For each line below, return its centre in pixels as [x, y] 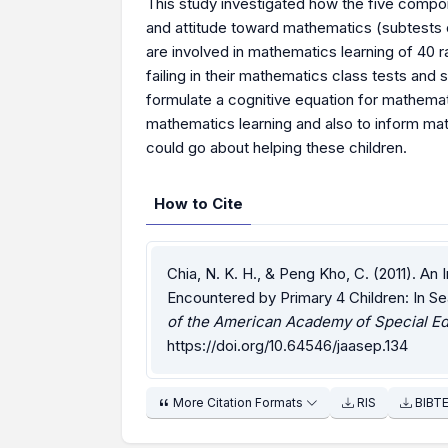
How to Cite [198, 203]
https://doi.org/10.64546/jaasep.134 [287, 345]
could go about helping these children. [276, 147]
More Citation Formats [238, 402]
